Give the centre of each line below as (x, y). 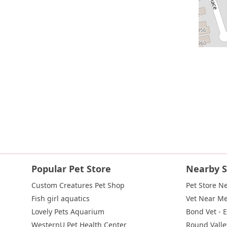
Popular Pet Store (71, 169)
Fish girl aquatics (61, 198)
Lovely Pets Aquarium (68, 212)
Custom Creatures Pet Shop (78, 185)
